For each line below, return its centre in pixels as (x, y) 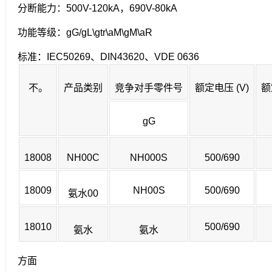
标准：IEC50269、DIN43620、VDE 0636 (108, 57)
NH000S (149, 158)
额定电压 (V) (222, 88)
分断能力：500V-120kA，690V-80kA (97, 8)
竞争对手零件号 (149, 88)
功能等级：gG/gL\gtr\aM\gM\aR (85, 33)
